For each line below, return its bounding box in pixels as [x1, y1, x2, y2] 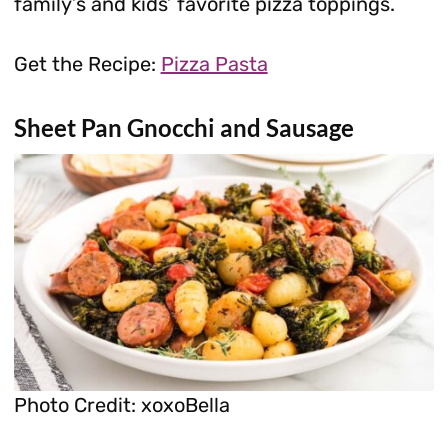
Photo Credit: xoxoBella [13, 393, 230, 418]
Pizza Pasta [160, 52, 268, 77]
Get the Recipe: [13, 52, 161, 77]
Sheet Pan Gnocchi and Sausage [13, 113, 354, 143]
